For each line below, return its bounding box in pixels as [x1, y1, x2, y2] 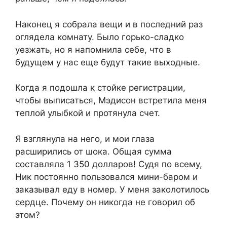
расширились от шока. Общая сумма [15, 146, 172, 157]
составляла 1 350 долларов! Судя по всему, [15, 159, 202, 169]
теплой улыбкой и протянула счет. [15, 108, 160, 119]
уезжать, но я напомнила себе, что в [15, 44, 171, 55]
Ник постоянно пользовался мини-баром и [15, 171, 198, 182]
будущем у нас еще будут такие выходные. [15, 57, 200, 67]
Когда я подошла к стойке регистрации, [15, 83, 185, 93]
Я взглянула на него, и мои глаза [15, 133, 155, 144]
